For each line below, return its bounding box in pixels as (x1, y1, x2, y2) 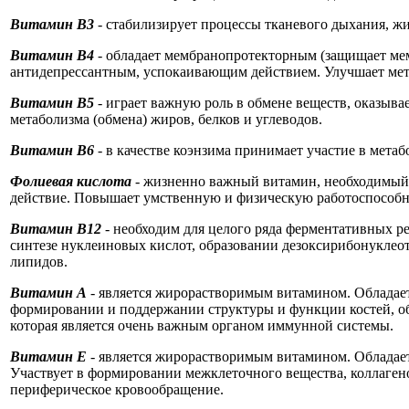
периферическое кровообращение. (10, 382, 224, 397)
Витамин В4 (10, 47, 94, 63)
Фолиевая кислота (10, 173, 131, 189)
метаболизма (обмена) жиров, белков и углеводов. (10, 111, 322, 127)
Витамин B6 (10, 142, 94, 158)
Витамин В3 (10, 16, 94, 32)
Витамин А (10, 285, 90, 300)
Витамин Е (10, 349, 90, 364)
